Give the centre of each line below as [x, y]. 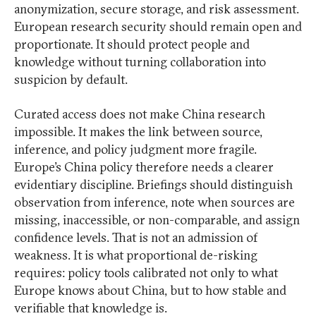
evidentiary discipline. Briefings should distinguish [153, 185]
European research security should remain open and [158, 27]
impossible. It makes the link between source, [138, 132]
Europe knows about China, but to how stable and [150, 291]
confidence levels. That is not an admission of [136, 238]
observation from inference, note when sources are [154, 202]
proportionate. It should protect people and [132, 44]
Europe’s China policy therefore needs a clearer [144, 167]
